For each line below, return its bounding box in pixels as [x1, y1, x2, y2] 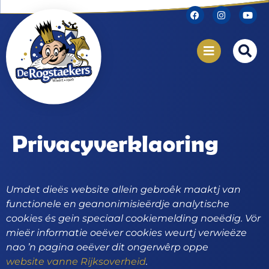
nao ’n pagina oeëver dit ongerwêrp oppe [6, 241, 208, 253]
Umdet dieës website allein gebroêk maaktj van [6, 184, 241, 196]
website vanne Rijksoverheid [6, 256, 146, 268]
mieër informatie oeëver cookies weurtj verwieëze [6, 227, 247, 239]
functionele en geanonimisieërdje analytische [6, 198, 229, 210]
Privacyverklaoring [12, 130, 219, 157]
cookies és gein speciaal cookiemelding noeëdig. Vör [6, 213, 261, 225]
